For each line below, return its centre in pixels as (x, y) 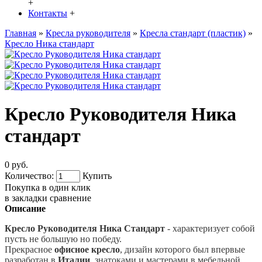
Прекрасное (30, 249)
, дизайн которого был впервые (182, 249)
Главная (20, 33)
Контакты (48, 13)
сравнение (70, 198)
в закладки (26, 198)
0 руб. (16, 164)
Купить (97, 175)
